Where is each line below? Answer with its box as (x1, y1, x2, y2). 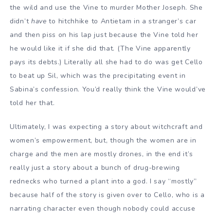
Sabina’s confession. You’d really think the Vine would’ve (10, 85, 206, 94)
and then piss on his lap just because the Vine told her (10, 30, 199, 40)
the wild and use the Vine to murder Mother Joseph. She (10, 3, 203, 13)
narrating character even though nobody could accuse (10, 203, 196, 213)
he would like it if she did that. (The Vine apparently (10, 44, 191, 54)
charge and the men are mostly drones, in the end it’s (10, 149, 194, 159)
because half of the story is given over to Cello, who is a (10, 190, 205, 200)
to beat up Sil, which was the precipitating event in (10, 71, 186, 81)
